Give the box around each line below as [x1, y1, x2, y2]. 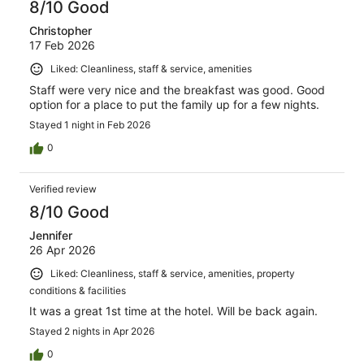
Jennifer [29, 227, 72, 242]
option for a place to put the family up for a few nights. [29, 97, 319, 111]
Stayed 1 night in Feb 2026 [29, 118, 150, 131]
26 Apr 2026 [29, 242, 96, 257]
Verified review [29, 182, 97, 195]
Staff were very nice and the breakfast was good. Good [29, 82, 325, 97]
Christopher [29, 24, 92, 38]
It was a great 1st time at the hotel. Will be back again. [29, 303, 318, 318]
